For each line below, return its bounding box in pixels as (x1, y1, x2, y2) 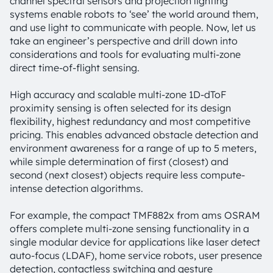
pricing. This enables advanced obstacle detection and (10, 129, 258, 141)
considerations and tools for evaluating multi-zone (10, 48, 241, 60)
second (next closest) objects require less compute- (10, 169, 245, 181)
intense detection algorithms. (10, 182, 146, 194)
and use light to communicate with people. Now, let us (10, 21, 256, 34)
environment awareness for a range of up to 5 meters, (10, 142, 257, 154)
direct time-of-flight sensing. (10, 62, 140, 74)
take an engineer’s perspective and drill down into (10, 35, 238, 47)
